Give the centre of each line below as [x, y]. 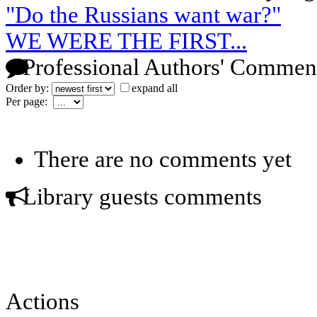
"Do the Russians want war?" [143, 15]
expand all [155, 88]
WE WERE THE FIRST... [126, 41]
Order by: [29, 88]
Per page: [29, 101]
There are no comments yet [163, 159]
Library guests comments [139, 196]
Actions [42, 301]
